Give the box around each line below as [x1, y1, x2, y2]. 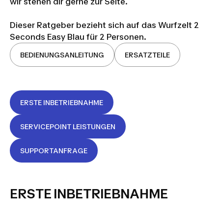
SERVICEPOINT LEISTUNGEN [20, 122, 115, 131]
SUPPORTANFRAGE [20, 146, 87, 155]
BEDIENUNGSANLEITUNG [20, 51, 104, 59]
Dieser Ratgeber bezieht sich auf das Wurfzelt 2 [10, 20, 199, 30]
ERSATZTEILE [125, 51, 170, 59]
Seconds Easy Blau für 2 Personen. [10, 32, 146, 42]
